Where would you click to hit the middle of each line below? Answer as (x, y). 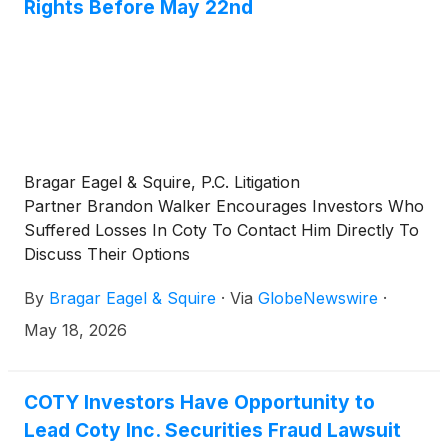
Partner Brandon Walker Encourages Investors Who (224, 205)
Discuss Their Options (107, 253)
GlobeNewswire (318, 297)
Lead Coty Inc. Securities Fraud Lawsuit (212, 429)
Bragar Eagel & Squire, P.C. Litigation (162, 181)
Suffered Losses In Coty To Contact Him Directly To (221, 229)
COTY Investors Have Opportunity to (199, 401)
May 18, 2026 (75, 329)
